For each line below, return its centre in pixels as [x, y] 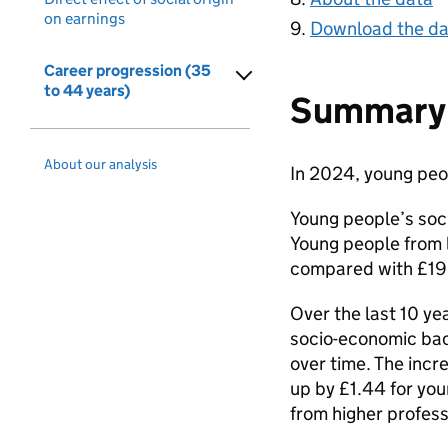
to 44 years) [87, 90]
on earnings [84, 18]
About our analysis [100, 164]
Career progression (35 [127, 70]
